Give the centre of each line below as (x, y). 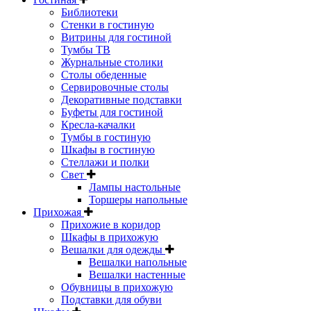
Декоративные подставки (121, 99)
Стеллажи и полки (105, 162)
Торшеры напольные (138, 199)
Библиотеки (90, 12)
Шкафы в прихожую (110, 237)
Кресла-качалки (98, 124)
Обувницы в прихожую (117, 287)
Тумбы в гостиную (106, 137)
